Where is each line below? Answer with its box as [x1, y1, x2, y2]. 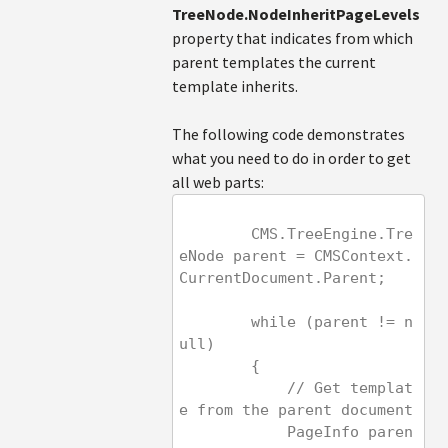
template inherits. [172, 76, 298, 96]
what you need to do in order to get [172, 148, 411, 168]
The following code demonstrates [172, 124, 405, 144]
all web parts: [172, 172, 264, 192]
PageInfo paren [179, 423, 287, 441]
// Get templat [179, 379, 287, 397]
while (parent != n [179, 313, 251, 331]
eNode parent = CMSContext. [179, 247, 413, 265]
